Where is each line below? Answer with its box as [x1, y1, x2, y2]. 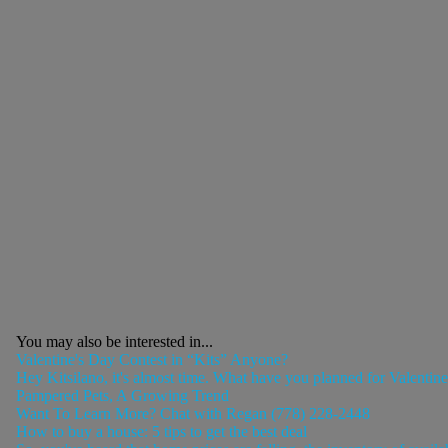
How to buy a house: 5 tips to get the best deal [15, 422, 307, 440]
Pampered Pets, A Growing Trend [15, 386, 229, 404]
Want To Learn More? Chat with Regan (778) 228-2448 [15, 404, 370, 422]
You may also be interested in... [15, 332, 213, 350]
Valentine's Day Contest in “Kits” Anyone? [15, 350, 288, 368]
